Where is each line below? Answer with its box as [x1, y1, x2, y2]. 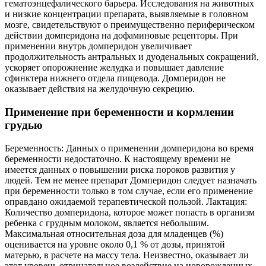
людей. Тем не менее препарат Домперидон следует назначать [5, 175, 256, 185]
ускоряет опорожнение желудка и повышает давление [5, 62, 224, 73]
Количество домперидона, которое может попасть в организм [5, 207, 255, 217]
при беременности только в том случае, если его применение [5, 185, 253, 196]
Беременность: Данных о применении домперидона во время [5, 142, 254, 153]
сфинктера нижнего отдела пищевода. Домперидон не [5, 73, 226, 84]
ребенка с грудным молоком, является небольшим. [5, 217, 209, 228]
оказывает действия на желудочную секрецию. [5, 84, 195, 94]
